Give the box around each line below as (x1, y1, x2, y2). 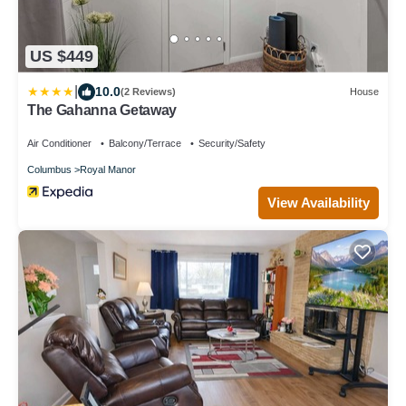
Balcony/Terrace (109, 137, 181, 149)
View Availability (267, 194, 370, 210)
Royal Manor (80, 163, 136, 175)
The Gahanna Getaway (27, 101, 177, 118)
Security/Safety (198, 137, 266, 149)
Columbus (27, 163, 72, 175)
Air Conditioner (27, 137, 92, 149)
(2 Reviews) (121, 86, 176, 98)
